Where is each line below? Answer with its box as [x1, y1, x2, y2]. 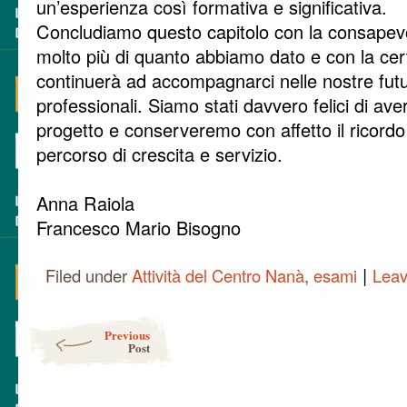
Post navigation [27, 313, 115, 333]
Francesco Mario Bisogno [36, 213, 241, 241]
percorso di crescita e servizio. [36, 140, 283, 167]
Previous [104, 325, 150, 343]
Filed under [45, 263, 132, 287]
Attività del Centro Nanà [132, 263, 304, 287]
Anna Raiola [36, 189, 134, 216]
